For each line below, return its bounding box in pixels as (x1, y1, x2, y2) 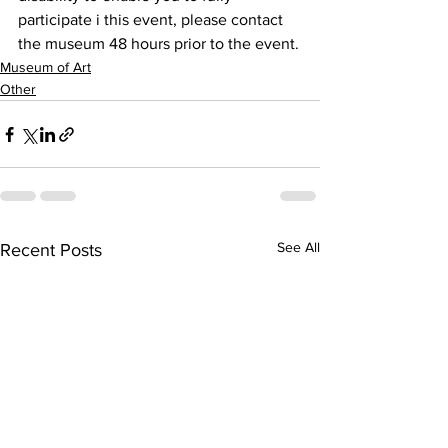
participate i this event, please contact (18, 11, 287, 29)
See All (277, 239, 320, 256)
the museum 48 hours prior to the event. (18, 35, 299, 53)
